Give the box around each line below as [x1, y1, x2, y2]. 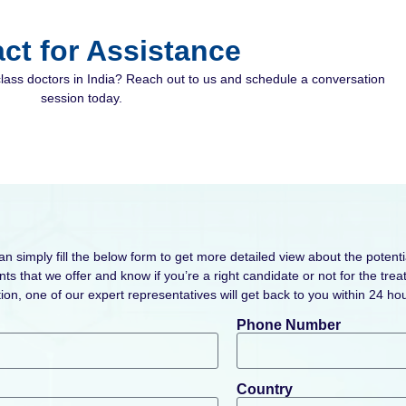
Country [236, 381, 293, 397]
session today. [40, 91, 122, 105]
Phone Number [236, 316, 341, 333]
